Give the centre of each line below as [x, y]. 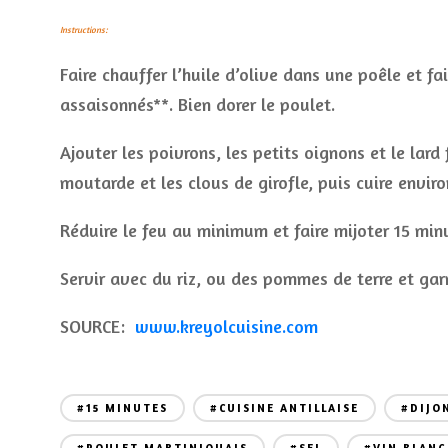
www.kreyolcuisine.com [226, 326]
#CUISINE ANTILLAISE [284, 408]
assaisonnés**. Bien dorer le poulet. [197, 104]
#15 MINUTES [122, 408]
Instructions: [84, 29]
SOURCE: [97, 326]
